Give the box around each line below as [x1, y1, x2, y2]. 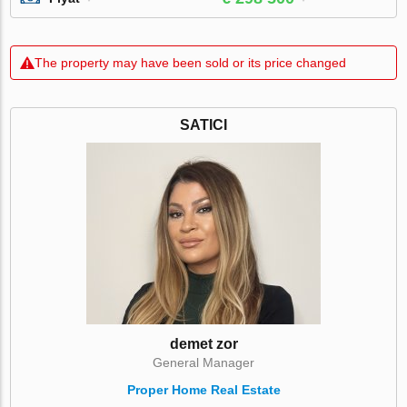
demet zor [169, 335, 238, 352]
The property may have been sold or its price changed [35, 55, 347, 70]
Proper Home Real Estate [126, 382, 281, 397]
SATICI [180, 116, 227, 133]
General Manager [153, 354, 254, 370]
